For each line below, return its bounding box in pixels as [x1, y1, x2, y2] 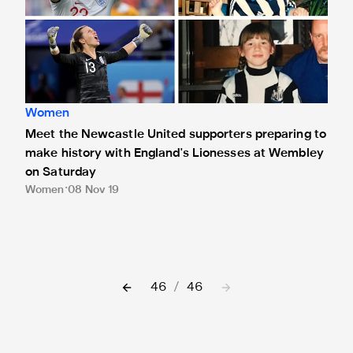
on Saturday [25, 166, 97, 178]
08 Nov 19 [67, 184, 120, 195]
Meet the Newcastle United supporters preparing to [25, 128, 326, 140]
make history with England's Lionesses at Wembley [25, 147, 324, 159]
